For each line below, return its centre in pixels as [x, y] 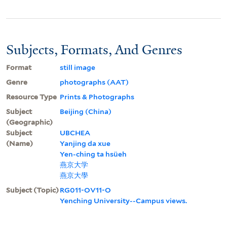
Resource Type [31, 97]
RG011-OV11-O [85, 190]
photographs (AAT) [94, 82]
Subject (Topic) [32, 190]
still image [78, 67]
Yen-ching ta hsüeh [93, 154]
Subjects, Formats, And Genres [94, 49]
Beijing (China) [86, 111]
